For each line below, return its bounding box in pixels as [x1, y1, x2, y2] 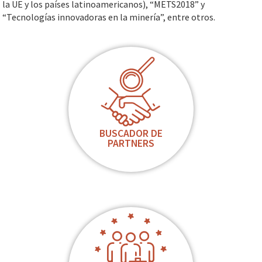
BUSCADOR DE [99, 127, 163, 140]
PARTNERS [108, 137, 154, 150]
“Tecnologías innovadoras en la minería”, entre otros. [2, 11, 216, 23]
